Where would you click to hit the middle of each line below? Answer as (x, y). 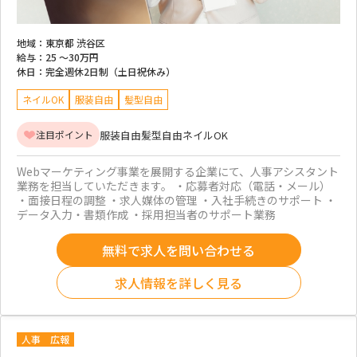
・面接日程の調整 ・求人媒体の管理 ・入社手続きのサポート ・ (177, 200)
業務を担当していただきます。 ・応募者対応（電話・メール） (174, 186)
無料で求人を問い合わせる (178, 250)
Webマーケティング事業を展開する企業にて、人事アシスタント (178, 172)
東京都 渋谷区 (75, 43)
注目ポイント (65, 135)
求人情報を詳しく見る (178, 282)
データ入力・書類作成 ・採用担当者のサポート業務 (146, 215)
